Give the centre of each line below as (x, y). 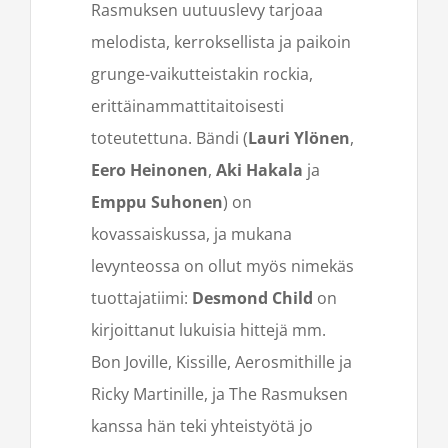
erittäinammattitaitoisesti (187, 106)
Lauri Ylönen (299, 138)
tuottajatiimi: (141, 298)
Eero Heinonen (149, 170)
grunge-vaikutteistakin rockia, (202, 74)
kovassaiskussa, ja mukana (191, 234)
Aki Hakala (259, 170)
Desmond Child (252, 298)
